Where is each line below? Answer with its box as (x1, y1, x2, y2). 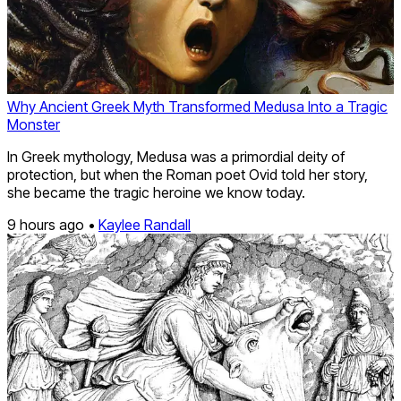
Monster (7, 115, 60, 134)
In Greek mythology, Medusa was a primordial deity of (7, 148, 345, 166)
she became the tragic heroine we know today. (7, 183, 305, 202)
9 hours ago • (7, 216, 98, 235)
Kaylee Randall (98, 216, 191, 235)
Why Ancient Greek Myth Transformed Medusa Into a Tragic (7, 98, 388, 116)
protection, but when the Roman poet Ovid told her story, (7, 166, 368, 184)
